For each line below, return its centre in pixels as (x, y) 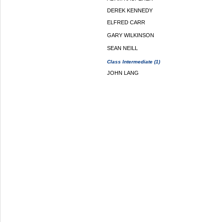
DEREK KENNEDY (130, 10)
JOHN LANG (123, 73)
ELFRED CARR (126, 22)
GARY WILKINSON (131, 35)
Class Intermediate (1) (134, 62)
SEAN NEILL (122, 48)
